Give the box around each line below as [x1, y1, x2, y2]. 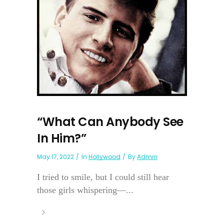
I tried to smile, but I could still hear [37, 172, 169, 182]
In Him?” [37, 130, 86, 147]
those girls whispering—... [37, 185, 133, 195]
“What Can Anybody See [37, 113, 183, 130]
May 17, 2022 [37, 152, 74, 161]
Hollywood [88, 152, 120, 161]
